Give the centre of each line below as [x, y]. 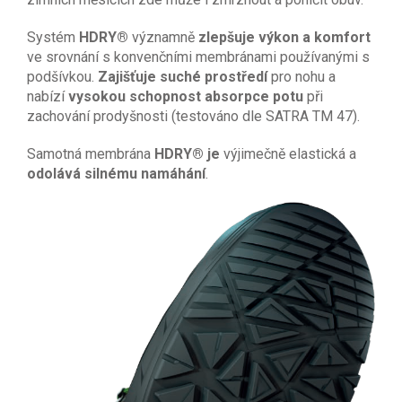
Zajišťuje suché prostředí [184, 76]
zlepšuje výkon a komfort [284, 37]
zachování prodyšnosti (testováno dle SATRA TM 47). [195, 116]
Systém [53, 37]
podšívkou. [62, 76]
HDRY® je [189, 153]
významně [163, 37]
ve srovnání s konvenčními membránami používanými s [198, 57]
